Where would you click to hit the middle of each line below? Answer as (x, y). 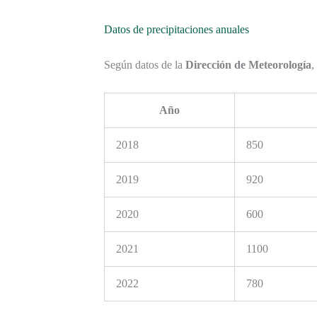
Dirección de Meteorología (248, 65)
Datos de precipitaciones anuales (177, 30)
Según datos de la (145, 65)
